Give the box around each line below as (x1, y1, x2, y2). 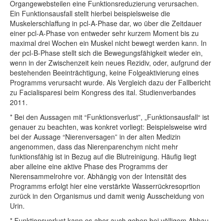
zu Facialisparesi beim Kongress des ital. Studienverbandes (10, 87, 196, 98)
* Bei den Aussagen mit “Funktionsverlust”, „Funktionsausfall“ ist (10, 112, 209, 122)
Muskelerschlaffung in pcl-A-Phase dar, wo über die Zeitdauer (10, 18, 202, 29)
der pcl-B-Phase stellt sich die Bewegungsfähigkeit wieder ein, (10, 48, 203, 58)
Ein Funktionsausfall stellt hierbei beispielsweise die (10, 8, 170, 19)
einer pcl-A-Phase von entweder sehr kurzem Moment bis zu (10, 28, 199, 38)
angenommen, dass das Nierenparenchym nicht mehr (10, 142, 178, 152)
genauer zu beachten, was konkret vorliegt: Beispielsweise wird (10, 122, 207, 132)
